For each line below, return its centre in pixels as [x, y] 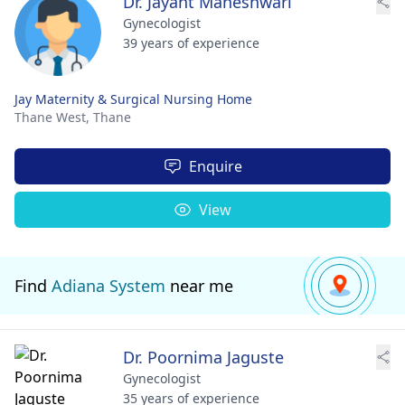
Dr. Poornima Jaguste [203, 357]
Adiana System [108, 286]
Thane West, [54, 117]
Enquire [215, 166]
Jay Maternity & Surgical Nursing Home [133, 99]
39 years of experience [191, 43]
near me [199, 286]
